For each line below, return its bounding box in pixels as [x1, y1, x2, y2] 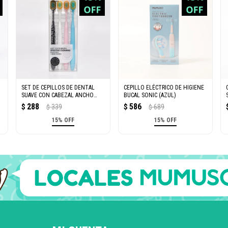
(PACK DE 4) [21, 99, 50, 106]
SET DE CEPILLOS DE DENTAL [21, 83, 95, 91]
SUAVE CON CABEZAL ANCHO [21, 91, 94, 99]
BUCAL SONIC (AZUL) [123, 91, 176, 99]
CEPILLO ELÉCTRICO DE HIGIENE [123, 83, 204, 91]
